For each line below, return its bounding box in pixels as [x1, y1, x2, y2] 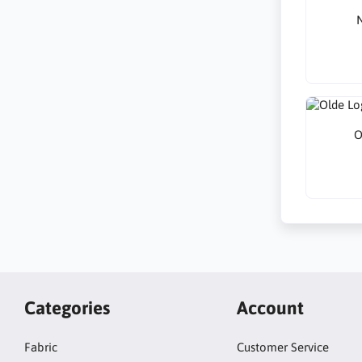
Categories [24, 297, 110, 318]
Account [236, 297, 304, 318]
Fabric [24, 340, 57, 355]
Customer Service [236, 340, 329, 355]
